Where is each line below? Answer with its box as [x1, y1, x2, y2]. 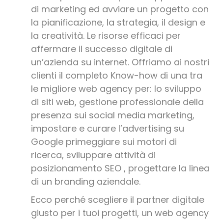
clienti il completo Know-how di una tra [30, 69, 202, 82]
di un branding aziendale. [30, 175, 140, 188]
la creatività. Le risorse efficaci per [30, 29, 181, 42]
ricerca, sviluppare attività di [30, 149, 156, 162]
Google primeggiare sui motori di [30, 136, 177, 148]
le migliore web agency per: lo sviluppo [30, 82, 201, 95]
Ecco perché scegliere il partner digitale [30, 193, 204, 206]
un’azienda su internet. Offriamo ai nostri [30, 56, 209, 69]
